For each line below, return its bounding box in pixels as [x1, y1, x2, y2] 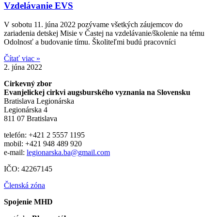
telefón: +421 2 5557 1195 [4, 131, 85, 139]
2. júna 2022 [4, 63, 42, 72]
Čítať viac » [4, 54, 40, 63]
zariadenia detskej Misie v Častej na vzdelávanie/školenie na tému [4, 29, 204, 38]
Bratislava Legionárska [4, 97, 74, 106]
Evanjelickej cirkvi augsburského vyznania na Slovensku [4, 88, 190, 97]
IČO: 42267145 [4, 165, 52, 173]
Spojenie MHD [4, 198, 53, 206]
